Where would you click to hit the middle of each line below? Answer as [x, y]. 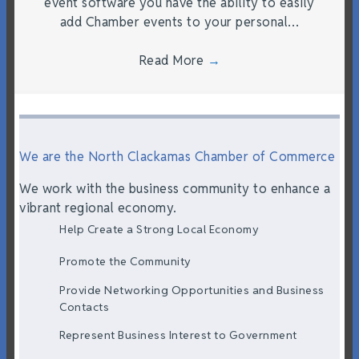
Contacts [84, 307]
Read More [173, 60]
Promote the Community [125, 262]
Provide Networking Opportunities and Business [192, 290]
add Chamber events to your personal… [179, 22]
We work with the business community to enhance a [175, 188]
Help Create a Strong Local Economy [159, 230]
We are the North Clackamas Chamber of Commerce [177, 156]
